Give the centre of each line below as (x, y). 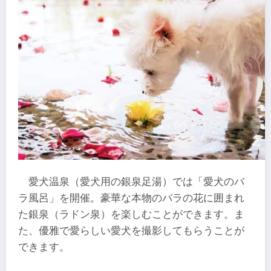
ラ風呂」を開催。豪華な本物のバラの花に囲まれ (131, 198)
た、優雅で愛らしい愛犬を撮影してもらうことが (131, 231)
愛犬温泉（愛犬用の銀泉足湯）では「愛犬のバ (137, 182)
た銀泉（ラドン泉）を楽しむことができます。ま (131, 215)
